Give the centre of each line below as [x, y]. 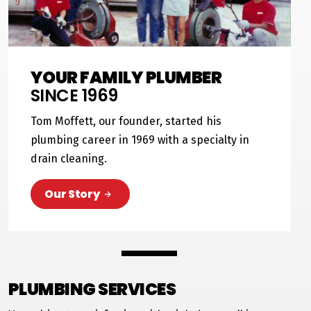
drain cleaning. [68, 159]
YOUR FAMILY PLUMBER [126, 77]
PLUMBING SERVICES [92, 289]
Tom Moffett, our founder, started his [126, 121]
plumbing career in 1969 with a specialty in [140, 140]
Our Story [72, 194]
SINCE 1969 [74, 95]
